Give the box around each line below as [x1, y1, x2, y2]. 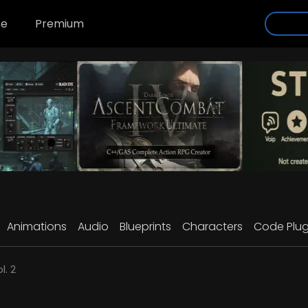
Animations [7, 219, 67, 234]
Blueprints [120, 219, 171, 234]
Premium [35, 16, 84, 32]
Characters [182, 219, 243, 234]
